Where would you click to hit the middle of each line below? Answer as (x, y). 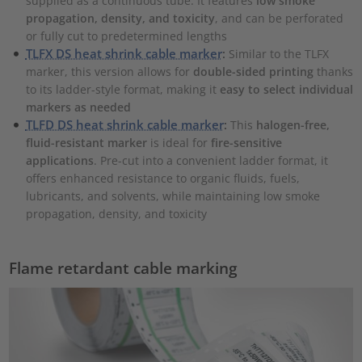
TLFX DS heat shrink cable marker (124, 53)
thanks (333, 71)
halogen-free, (293, 124)
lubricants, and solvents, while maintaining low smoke (173, 196)
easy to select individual (286, 89)
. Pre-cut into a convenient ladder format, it (210, 160)
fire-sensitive (246, 142)
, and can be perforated (279, 18)
